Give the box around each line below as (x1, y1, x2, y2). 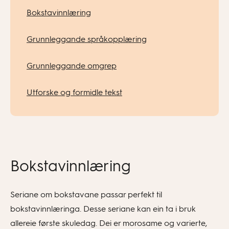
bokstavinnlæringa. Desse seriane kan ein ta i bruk (10, 204, 196, 214)
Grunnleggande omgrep (27, 61, 117, 71)
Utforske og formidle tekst (27, 87, 122, 97)
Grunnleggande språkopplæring (27, 34, 147, 44)
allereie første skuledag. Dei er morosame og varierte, (10, 218, 207, 228)
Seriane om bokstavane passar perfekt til (10, 190, 162, 199)
